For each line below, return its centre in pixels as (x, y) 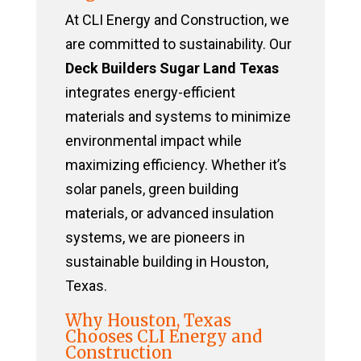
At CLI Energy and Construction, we (177, 20)
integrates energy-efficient (150, 93)
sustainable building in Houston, (166, 262)
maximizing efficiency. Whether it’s (176, 165)
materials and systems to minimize (178, 117)
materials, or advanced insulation (169, 214)
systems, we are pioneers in (155, 238)
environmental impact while (153, 141)
